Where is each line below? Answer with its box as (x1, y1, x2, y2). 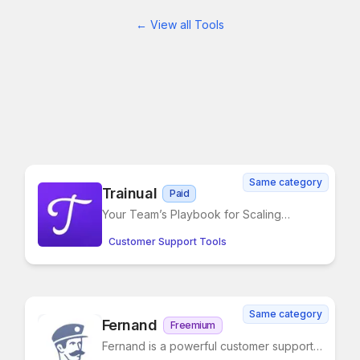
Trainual (101, 185, 157, 202)
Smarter (101, 223, 143, 237)
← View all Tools (136, 18, 224, 31)
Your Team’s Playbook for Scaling (101, 207, 281, 221)
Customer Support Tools (108, 235, 227, 247)
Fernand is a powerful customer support (101, 339, 313, 353)
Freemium (170, 319, 215, 331)
